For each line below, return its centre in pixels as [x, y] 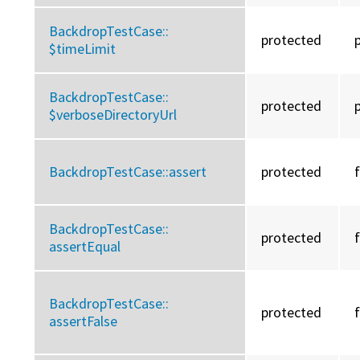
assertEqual [85, 247]
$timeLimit [83, 49]
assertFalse [84, 321]
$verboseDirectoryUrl [113, 115]
